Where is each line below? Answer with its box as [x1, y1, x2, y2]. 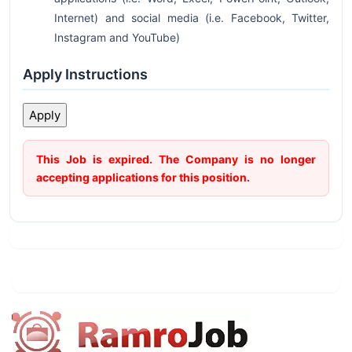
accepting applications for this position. [36, 170, 250, 184]
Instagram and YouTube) [54, 31, 180, 44]
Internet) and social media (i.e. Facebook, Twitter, [54, 11, 329, 24]
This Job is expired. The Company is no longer [36, 152, 316, 166]
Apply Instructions [23, 66, 148, 82]
